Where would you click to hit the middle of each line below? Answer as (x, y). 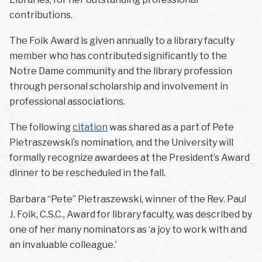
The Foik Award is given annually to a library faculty (122, 41)
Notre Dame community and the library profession (121, 71)
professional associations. (67, 102)
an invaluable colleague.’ (63, 244)
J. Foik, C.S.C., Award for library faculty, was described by (131, 214)
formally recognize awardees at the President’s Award (130, 158)
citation (90, 127)
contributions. (41, 15)
